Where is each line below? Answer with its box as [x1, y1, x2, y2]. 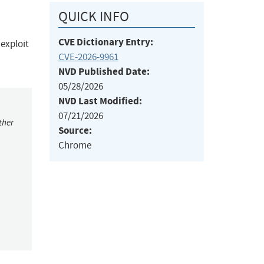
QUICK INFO [58, 8, 129, 26]
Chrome [58, 139, 91, 152]
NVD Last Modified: [58, 94, 142, 108]
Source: [58, 124, 92, 138]
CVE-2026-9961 [58, 51, 118, 64]
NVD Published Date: [58, 65, 150, 79]
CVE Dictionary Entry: [58, 35, 153, 49]
